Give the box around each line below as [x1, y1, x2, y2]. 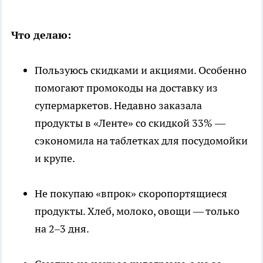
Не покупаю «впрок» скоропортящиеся [35, 187, 227, 201]
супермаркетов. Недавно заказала [35, 99, 202, 113]
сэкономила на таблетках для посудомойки [35, 134, 248, 148]
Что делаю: [11, 28, 71, 42]
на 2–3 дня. [35, 222, 89, 236]
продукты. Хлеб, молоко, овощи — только [35, 204, 240, 218]
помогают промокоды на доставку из [35, 81, 218, 95]
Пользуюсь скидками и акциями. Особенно [35, 63, 247, 77]
